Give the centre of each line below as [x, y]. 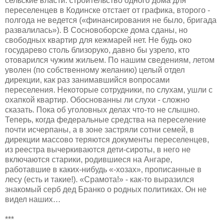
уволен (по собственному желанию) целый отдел [95, 70]
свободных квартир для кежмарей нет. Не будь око [98, 40]
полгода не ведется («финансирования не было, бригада [111, 20]
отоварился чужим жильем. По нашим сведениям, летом [110, 60]
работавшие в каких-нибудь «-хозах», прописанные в [103, 169]
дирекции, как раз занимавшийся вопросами [87, 80]
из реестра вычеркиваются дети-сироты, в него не [98, 149]
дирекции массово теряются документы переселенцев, [107, 139]
